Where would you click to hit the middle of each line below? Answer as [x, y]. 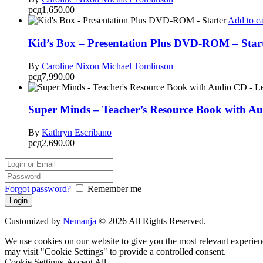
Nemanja [80, 221]
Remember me [114, 189]
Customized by [34, 221]
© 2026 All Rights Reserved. [151, 221]
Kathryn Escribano [77, 133]
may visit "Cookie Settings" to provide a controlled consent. [115, 252]
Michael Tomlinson [137, 66]
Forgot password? [38, 189]
